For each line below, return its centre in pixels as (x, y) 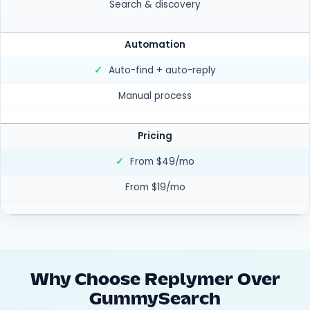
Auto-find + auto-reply (161, 70)
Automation (155, 45)
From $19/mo (155, 187)
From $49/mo (161, 162)
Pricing (155, 136)
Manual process (155, 96)
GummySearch (155, 300)
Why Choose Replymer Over (155, 281)
